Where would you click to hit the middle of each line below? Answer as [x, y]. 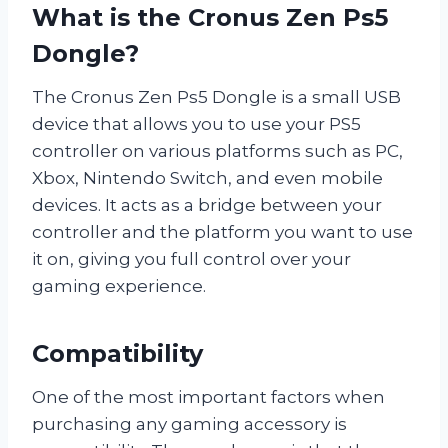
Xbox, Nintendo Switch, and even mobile [207, 178]
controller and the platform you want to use [222, 232]
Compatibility [117, 354]
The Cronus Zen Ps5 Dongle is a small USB [216, 97]
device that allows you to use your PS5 [196, 124]
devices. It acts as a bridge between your [207, 205]
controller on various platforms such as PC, [217, 151]
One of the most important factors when [208, 397]
